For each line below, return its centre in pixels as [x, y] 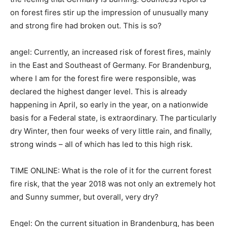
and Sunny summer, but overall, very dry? [84, 197]
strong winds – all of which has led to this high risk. [101, 144]
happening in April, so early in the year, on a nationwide [109, 105]
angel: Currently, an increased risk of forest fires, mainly [110, 52]
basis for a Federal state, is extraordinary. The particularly [113, 118]
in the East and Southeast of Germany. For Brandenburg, [111, 65]
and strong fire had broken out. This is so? [86, 26]
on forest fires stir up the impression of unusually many [109, 13]
